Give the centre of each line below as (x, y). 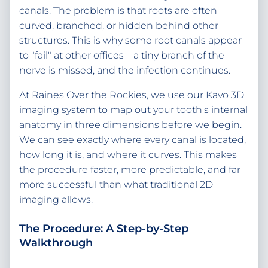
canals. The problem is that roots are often (118, 11)
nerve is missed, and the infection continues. (125, 71)
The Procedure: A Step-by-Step (104, 229)
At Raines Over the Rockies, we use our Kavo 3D (132, 95)
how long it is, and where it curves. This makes (128, 155)
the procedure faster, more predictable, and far (130, 170)
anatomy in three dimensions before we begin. (130, 125)
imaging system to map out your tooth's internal (133, 110)
